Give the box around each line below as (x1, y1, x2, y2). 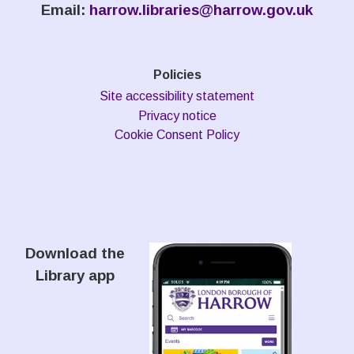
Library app (35, 267, 115, 284)
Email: (41, 2, 89, 18)
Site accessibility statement (100, 89, 254, 103)
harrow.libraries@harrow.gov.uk (89, 2, 313, 18)
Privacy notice (137, 109, 217, 122)
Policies (153, 68, 201, 81)
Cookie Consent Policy (115, 128, 239, 141)
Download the (24, 245, 125, 262)
